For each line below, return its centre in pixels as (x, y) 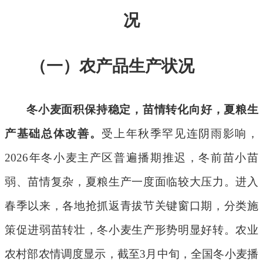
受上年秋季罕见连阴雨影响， (180, 134)
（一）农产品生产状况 (112, 66)
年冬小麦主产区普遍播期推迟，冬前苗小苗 (143, 158)
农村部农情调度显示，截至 (73, 254)
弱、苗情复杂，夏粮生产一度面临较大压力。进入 (131, 182)
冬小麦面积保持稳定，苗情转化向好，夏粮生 (142, 110)
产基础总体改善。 (53, 134)
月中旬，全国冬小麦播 (202, 254)
